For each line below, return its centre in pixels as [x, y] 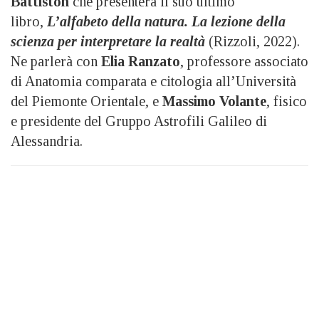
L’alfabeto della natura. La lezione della [166, 21]
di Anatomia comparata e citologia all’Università [153, 81]
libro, [29, 21]
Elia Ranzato [141, 61]
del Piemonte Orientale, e [87, 101]
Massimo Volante [214, 101]
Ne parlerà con [56, 61]
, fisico [287, 101]
